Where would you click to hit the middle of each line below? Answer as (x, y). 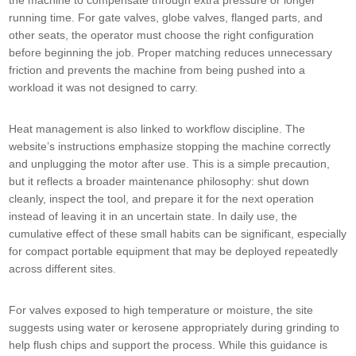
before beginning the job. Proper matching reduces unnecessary (171, 53)
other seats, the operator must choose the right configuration (162, 35)
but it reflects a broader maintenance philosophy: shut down (159, 182)
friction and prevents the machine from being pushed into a (157, 70)
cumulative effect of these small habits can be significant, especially (178, 234)
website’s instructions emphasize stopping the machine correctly (170, 147)
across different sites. (63, 269)
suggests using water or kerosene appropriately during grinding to (174, 328)
